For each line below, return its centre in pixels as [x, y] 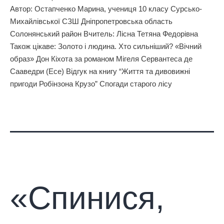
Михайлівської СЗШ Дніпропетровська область [91, 21]
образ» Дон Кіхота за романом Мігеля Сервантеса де [101, 58]
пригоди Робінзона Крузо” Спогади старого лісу [91, 83]
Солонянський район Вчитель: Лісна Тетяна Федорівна [104, 33]
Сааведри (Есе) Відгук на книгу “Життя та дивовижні [100, 71]
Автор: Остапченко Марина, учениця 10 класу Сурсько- [106, 8]
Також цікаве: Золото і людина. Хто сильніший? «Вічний [106, 46]
